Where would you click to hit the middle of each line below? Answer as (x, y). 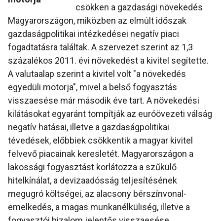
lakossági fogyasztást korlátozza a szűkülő (92, 167)
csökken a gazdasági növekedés (139, 7)
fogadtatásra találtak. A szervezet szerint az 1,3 (100, 47)
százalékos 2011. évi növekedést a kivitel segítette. (108, 61)
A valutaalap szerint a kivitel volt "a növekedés (97, 74)
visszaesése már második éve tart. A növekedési (104, 101)
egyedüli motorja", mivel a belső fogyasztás (92, 87)
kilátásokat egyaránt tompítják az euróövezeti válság (110, 114)
